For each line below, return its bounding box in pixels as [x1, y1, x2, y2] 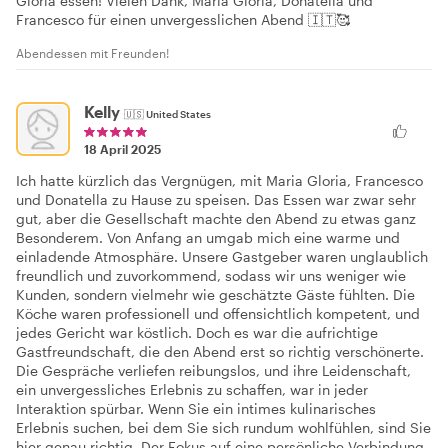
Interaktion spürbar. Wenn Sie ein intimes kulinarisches [16, 400, 376, 418]
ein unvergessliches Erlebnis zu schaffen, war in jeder [16, 381, 368, 399]
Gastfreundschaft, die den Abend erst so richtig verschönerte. [16, 343, 424, 361]
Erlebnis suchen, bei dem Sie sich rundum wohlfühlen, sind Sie [16, 419, 431, 437]
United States [146, 108, 211, 121]
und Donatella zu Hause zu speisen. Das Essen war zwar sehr [16, 191, 416, 209]
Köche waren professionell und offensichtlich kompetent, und [16, 305, 420, 323]
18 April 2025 [84, 142, 161, 157]
